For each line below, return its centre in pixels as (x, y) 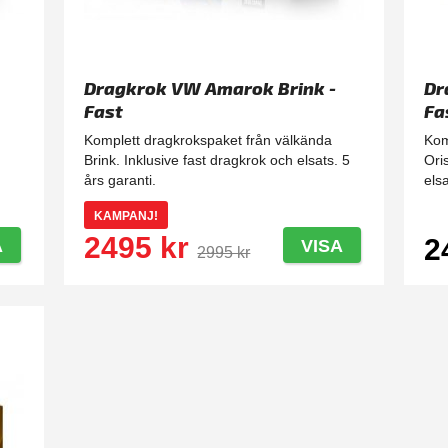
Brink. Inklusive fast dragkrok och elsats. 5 (217, 160)
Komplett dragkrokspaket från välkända (208, 140)
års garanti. (120, 180)
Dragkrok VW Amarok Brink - (210, 88)
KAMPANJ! (126, 216)
